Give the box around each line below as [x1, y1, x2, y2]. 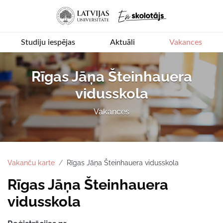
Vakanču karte [7, 158, 55, 167]
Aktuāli [110, 38, 135, 46]
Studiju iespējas [20, 38, 75, 46]
